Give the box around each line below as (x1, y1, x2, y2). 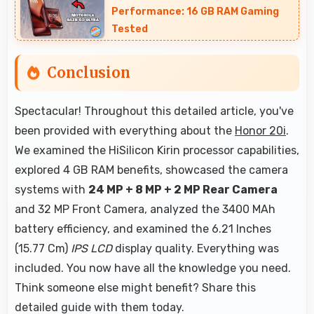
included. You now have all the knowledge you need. (15, 261, 291, 275)
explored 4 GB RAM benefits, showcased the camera (15, 163, 288, 177)
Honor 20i (235, 123, 286, 137)
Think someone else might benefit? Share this (15, 280, 256, 294)
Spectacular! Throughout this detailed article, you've (15, 104, 294, 118)
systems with (15, 182, 88, 196)
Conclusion (47, 63, 130, 81)
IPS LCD (71, 241, 112, 255)
